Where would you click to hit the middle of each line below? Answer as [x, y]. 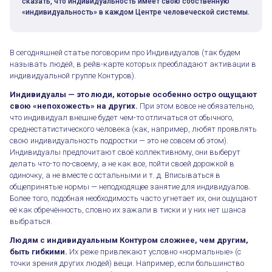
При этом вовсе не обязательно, [196, 106]
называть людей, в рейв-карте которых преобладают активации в [133, 64]
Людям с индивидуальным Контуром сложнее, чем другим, [129, 240]
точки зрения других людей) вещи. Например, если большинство [127, 263]
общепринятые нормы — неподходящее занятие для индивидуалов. [130, 186]
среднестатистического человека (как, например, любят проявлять [133, 129]
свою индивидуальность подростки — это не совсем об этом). [119, 140]
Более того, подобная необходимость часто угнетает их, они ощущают [134, 198]
